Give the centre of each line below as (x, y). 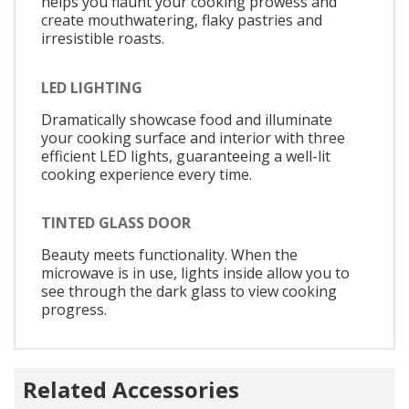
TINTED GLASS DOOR (116, 223)
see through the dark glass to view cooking (189, 292)
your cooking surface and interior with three (193, 137)
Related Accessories (131, 390)
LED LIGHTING (92, 87)
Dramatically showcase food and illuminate (187, 119)
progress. (74, 310)
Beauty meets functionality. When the (169, 255)
